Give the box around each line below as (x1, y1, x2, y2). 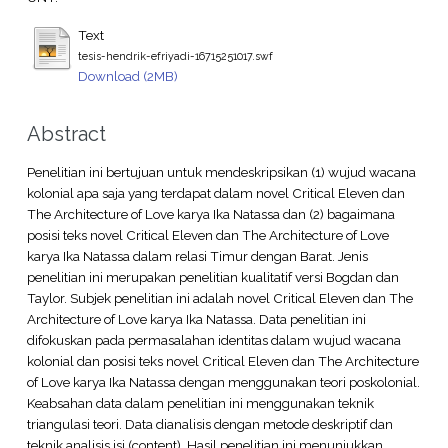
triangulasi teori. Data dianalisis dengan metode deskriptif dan (26, 415, 393, 432)
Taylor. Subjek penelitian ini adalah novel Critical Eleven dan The (26, 289, 413, 306)
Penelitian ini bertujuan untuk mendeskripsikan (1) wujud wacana (26, 163, 416, 180)
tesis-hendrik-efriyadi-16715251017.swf (77, 49, 273, 62)
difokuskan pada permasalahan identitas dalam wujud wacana (26, 331, 401, 348)
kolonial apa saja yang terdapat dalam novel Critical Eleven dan (26, 184, 405, 201)
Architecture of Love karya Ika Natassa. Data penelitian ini (26, 310, 366, 327)
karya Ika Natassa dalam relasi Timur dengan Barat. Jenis (26, 247, 368, 264)
